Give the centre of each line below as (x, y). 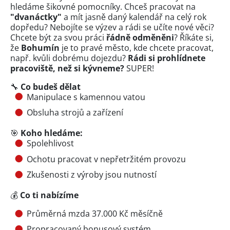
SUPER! (139, 68)
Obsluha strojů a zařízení (75, 113)
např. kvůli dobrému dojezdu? (69, 58)
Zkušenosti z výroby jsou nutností (92, 174)
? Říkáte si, (194, 37)
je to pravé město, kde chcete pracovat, (137, 47)
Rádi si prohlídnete (167, 58)
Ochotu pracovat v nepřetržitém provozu (106, 159)
